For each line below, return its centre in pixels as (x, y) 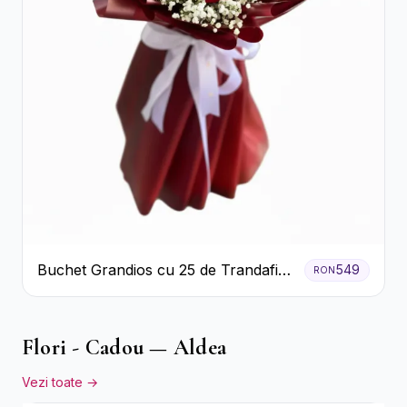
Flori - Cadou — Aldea (124, 347)
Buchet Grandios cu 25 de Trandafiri (162, 270)
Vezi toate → (60, 382)
